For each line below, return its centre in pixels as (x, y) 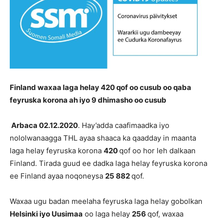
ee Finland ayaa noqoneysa (57, 176)
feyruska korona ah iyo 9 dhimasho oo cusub (88, 100)
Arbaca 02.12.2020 (45, 126)
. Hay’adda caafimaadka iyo (124, 126)
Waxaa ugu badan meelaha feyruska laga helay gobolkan (106, 201)
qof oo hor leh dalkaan (157, 151)
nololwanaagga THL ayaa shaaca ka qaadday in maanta (103, 138)
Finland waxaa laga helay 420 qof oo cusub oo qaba (100, 88)
